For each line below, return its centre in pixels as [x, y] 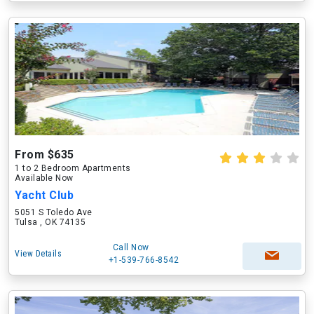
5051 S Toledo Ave [54, 212]
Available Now [44, 178]
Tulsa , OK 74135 [50, 222]
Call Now [131, 247]
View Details [38, 254]
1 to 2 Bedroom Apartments [73, 168]
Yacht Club [44, 195]
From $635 [45, 155]
